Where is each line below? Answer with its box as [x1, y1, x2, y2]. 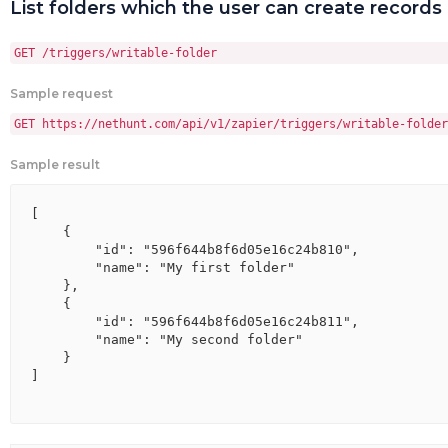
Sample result [10, 157, 100, 172]
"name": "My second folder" [31, 332, 303, 347]
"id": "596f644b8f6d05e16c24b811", [31, 314, 359, 329]
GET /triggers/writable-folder [14, 46, 217, 60]
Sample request [10, 86, 113, 101]
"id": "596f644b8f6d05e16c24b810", [31, 242, 359, 257]
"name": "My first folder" [31, 260, 295, 275]
